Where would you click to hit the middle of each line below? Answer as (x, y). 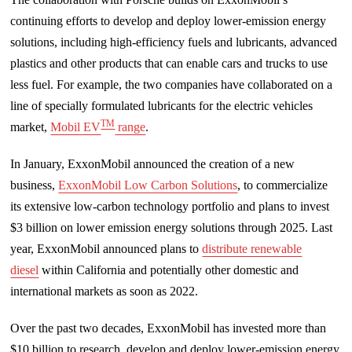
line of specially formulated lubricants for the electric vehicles (162, 105)
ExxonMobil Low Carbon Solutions (148, 185)
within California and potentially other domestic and (169, 269)
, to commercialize (283, 185)
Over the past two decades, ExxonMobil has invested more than (169, 328)
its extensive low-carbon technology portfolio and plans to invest (170, 206)
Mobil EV (76, 126)
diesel (25, 269)
